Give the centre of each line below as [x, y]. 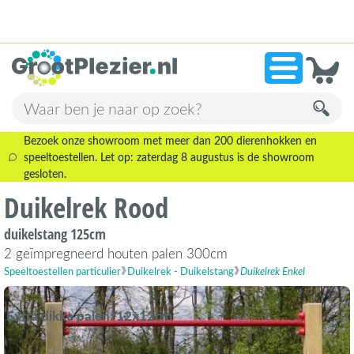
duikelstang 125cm [55, 234]
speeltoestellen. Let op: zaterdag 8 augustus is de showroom [169, 157]
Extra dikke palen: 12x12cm [89, 316]
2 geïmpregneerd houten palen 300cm [116, 253]
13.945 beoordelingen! [149, 40]
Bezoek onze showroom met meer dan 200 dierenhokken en [171, 141]
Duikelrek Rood [86, 208]
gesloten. [45, 174]
